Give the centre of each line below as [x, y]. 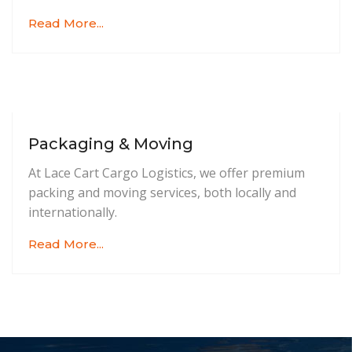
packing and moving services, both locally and [162, 193]
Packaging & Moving [111, 144]
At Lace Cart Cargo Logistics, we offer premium [167, 173]
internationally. [73, 213]
